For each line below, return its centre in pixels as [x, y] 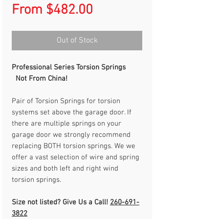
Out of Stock [77, 41]
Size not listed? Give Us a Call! [61, 202]
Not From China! [42, 79]
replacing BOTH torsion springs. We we [74, 146]
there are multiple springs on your [66, 124]
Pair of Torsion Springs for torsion [66, 101]
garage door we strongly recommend [71, 135]
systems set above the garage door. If [72, 112]
